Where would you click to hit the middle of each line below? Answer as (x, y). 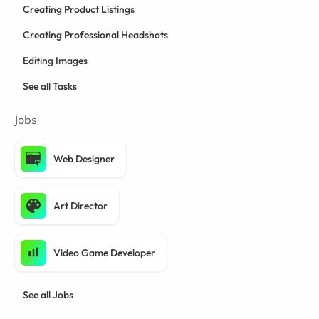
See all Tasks (50, 87)
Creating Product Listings (79, 10)
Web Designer (84, 159)
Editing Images (55, 61)
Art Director (80, 206)
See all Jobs (48, 295)
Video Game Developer (104, 253)
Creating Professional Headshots (95, 35)
